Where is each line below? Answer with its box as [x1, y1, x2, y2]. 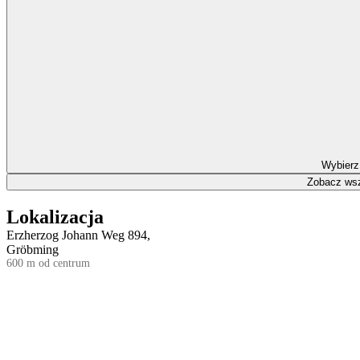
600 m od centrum [6, 256, 90, 269]
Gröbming [6, 242, 59, 256]
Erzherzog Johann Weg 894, [6, 227, 150, 242]
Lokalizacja [6, 206, 104, 227]
